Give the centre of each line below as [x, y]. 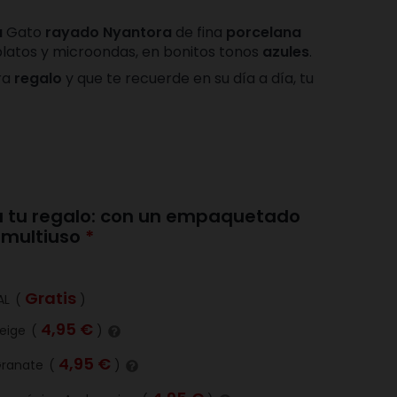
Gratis [51, 298]
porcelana [264, 32]
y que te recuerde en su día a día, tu [188, 78]
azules [286, 52]
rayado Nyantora [109, 32]
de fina [199, 32]
